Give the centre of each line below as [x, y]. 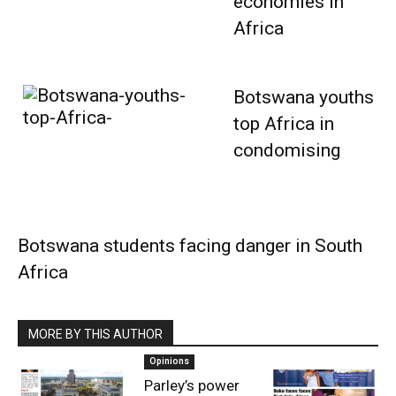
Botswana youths [303, 98]
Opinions [169, 362]
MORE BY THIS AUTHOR [95, 335]
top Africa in [283, 124]
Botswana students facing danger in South [190, 246]
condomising [286, 151]
